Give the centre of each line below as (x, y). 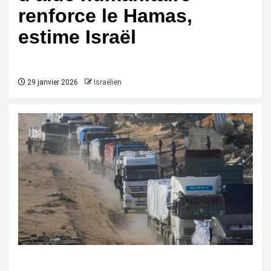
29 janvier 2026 (52, 82)
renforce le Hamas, (105, 16)
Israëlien (108, 82)
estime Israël (77, 37)
